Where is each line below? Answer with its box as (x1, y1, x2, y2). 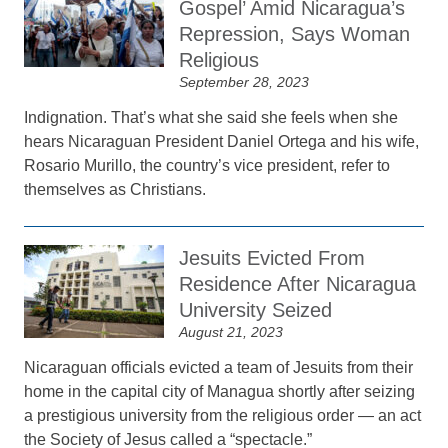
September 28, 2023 (179, 74, 310, 90)
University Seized (179, 299, 333, 321)
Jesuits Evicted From (179, 247, 366, 269)
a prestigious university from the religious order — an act (24, 407, 422, 424)
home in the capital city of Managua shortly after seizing (24, 383, 416, 400)
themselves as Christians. (24, 181, 207, 198)
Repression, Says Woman (179, 23, 411, 45)
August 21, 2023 (179, 324, 284, 340)
